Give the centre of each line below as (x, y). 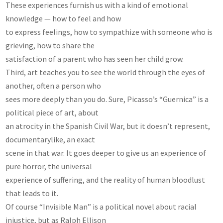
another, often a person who (54, 85)
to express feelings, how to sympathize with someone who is (109, 32)
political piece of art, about (52, 112)
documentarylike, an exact (51, 139)
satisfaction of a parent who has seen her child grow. (95, 58)
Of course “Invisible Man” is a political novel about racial (101, 206)
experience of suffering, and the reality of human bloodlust (106, 179)
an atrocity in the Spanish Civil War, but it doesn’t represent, (108, 126)
